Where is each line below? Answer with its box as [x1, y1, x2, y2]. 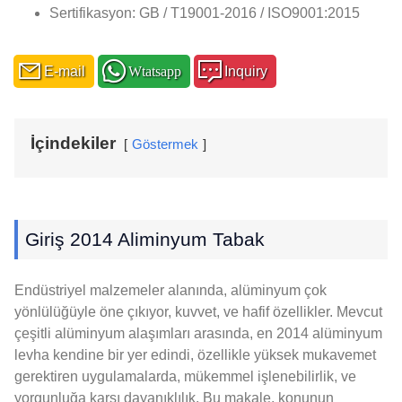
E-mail [37, 64, 85, 80]
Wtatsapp [121, 64, 181, 79]
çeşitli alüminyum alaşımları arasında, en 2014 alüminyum [14, 326, 382, 342]
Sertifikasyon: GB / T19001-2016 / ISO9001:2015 [49, 5, 360, 22]
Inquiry [217, 64, 267, 80]
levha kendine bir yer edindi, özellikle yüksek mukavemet [14, 347, 376, 363]
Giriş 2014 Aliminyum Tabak [25, 229, 265, 250]
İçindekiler [31, 134, 116, 153]
